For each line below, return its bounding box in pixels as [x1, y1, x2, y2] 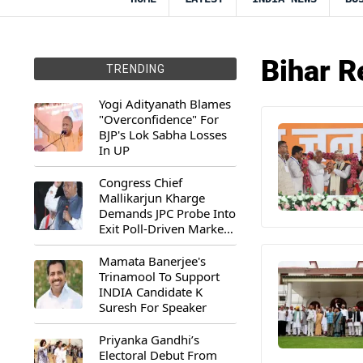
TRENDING [105, 62, 165, 75]
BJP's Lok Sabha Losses [99, 126, 227, 143]
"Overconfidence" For [99, 111, 219, 127]
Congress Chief [99, 174, 182, 190]
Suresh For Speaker [99, 299, 207, 315]
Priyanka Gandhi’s [99, 331, 199, 348]
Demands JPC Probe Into [99, 205, 236, 221]
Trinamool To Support [99, 268, 220, 284]
